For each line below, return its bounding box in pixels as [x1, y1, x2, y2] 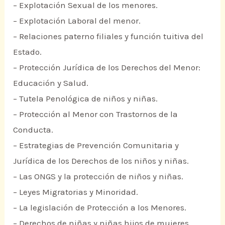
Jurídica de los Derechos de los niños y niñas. [13, 156, 189, 166]
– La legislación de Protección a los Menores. [13, 202, 187, 213]
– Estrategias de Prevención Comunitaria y [13, 140, 179, 151]
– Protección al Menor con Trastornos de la [13, 109, 178, 120]
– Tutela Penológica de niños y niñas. [13, 93, 158, 104]
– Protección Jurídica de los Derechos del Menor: [13, 62, 201, 73]
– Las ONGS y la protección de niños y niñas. [13, 171, 184, 182]
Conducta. [13, 125, 54, 135]
